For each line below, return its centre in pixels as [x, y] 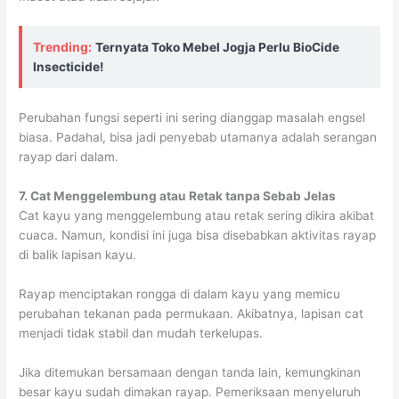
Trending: [63, 47]
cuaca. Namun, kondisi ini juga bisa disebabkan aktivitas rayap [198, 236]
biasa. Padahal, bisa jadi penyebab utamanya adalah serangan [198, 138]
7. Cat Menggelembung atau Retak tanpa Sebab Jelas [179, 196]
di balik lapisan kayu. [78, 255]
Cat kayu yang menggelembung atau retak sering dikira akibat [197, 216]
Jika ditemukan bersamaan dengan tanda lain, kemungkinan [190, 372]
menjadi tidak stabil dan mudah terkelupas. [141, 333]
